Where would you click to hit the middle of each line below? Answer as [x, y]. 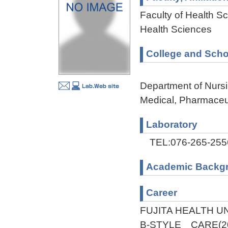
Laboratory [172, 124]
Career [162, 192]
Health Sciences [176, 29]
